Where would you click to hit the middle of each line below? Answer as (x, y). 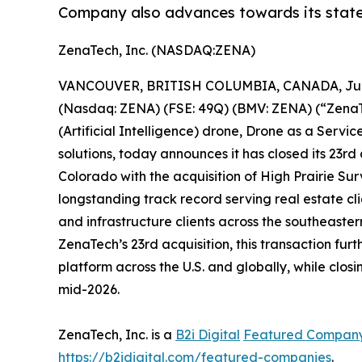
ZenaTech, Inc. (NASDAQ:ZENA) (157, 51)
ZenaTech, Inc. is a (117, 335)
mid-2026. (89, 290)
